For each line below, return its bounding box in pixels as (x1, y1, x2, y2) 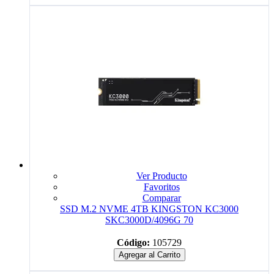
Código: (117, 237, 150, 248)
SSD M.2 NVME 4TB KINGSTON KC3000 (60, 203, 239, 214)
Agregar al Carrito (118, 250, 180, 259)
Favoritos (143, 181, 180, 192)
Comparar (142, 192, 181, 203)
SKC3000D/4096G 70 (105, 214, 193, 225)
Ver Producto (136, 170, 187, 181)
